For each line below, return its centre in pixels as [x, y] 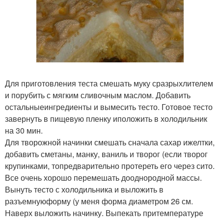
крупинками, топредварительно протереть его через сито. [110, 165]
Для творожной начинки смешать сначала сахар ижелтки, [110, 142]
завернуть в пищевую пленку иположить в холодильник [106, 118]
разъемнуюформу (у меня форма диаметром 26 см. [99, 201]
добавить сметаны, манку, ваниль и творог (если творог [106, 154]
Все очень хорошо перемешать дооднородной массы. [103, 177]
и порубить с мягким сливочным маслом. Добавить [98, 95]
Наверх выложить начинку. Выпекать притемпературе [104, 213]
